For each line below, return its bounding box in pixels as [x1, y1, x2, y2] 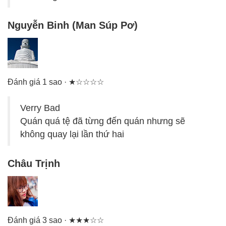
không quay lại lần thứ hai [20, 129, 124, 140]
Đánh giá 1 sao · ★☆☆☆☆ [8, 78, 104, 87]
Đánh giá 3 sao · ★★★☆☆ [8, 216, 104, 225]
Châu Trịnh [8, 158, 60, 169]
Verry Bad [20, 103, 60, 114]
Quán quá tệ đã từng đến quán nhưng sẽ [20, 116, 185, 127]
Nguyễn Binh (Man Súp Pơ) [8, 20, 138, 31]
